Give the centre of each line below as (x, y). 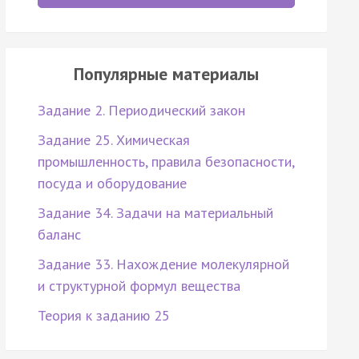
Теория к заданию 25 (103, 316)
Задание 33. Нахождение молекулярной (163, 264)
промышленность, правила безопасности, (165, 162)
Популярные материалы (166, 74)
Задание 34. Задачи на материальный (155, 213)
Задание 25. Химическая (113, 140)
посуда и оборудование (112, 184)
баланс (59, 235)
